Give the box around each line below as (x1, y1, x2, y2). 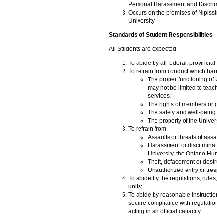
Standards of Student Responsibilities (109, 31, 213, 39)
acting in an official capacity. (128, 208, 201, 215)
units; (128, 183, 142, 190)
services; (148, 93, 171, 100)
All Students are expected (109, 46, 176, 53)
